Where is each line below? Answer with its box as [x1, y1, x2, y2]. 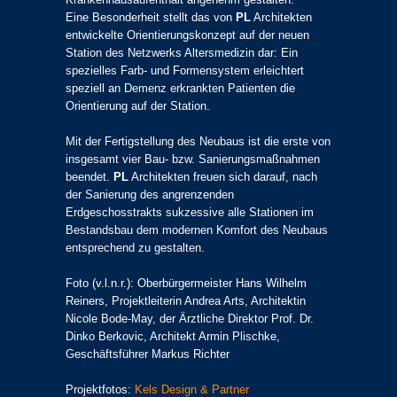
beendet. [66, 170, 113, 184]
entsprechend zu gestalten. [66, 241, 205, 255]
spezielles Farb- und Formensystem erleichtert [66, 64, 304, 78]
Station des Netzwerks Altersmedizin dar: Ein [66, 46, 298, 60]
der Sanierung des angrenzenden [66, 188, 234, 202]
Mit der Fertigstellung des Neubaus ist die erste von [66, 135, 331, 149]
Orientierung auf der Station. [66, 99, 210, 113]
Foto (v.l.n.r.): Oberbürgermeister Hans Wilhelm [66, 276, 307, 291]
